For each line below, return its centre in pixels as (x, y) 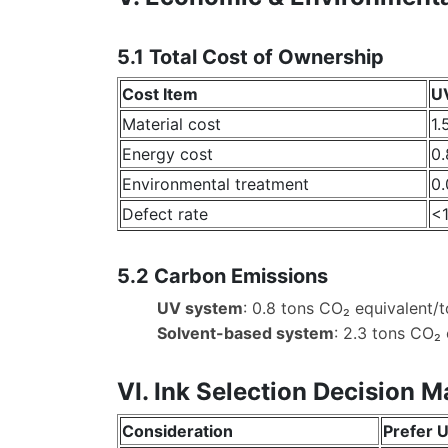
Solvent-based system (245, 333)
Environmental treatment (215, 183)
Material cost (171, 123)
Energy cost (167, 153)
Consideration (177, 430)
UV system (200, 308)
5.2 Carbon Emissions (222, 276)
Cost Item (160, 93)
